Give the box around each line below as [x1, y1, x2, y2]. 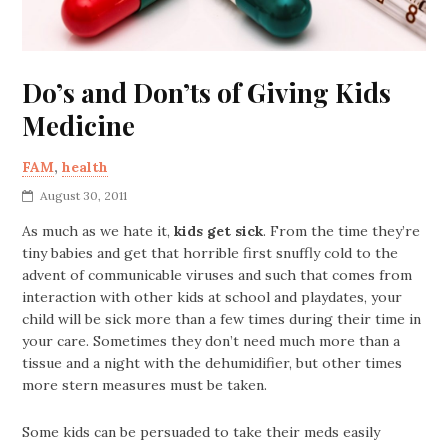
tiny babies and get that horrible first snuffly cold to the [22, 244, 399, 263]
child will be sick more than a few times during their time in [22, 310, 422, 329]
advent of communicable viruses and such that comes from [22, 266, 413, 285]
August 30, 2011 [40, 188, 128, 204]
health [62, 158, 109, 177]
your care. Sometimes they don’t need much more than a [22, 332, 401, 351]
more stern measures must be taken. [22, 376, 268, 395]
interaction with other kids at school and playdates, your [22, 288, 403, 307]
